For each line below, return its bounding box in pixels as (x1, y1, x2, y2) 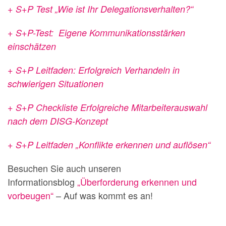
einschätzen (8, 40, 56, 52)
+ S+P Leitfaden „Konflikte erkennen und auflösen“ (8, 138, 210, 151)
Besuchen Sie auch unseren (8, 161, 121, 175)
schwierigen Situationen (8, 77, 103, 90)
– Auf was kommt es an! (53, 189, 153, 202)
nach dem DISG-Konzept (8, 115, 108, 127)
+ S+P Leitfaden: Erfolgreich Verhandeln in (8, 64, 180, 76)
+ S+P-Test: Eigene (8, 26, 89, 39)
